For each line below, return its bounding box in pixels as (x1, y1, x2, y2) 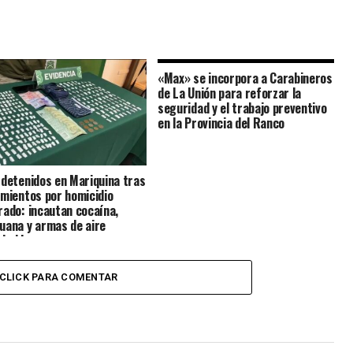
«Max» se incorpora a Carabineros (158, 69, 333, 88)
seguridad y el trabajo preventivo (158, 98, 327, 118)
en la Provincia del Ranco (158, 113, 285, 133)
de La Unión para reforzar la (158, 84, 302, 103)
